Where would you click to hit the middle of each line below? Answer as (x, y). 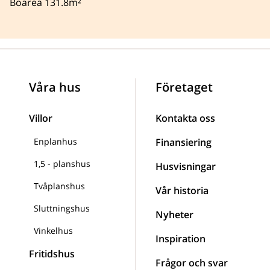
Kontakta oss (185, 118)
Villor (41, 118)
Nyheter (174, 214)
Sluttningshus (62, 208)
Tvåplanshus (59, 186)
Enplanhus (55, 141)
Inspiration (181, 238)
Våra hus (55, 87)
